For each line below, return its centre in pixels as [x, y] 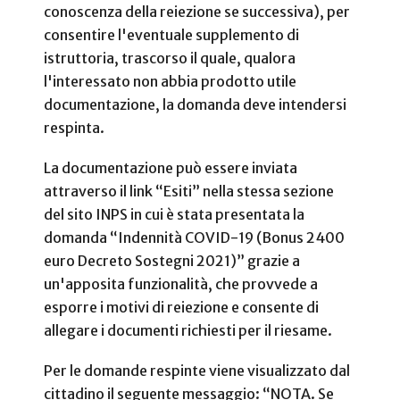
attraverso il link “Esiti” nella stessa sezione [189, 191]
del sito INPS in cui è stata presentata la [174, 214]
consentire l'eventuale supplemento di [171, 34]
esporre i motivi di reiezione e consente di [181, 307]
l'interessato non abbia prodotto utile [170, 81]
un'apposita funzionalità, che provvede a [181, 283]
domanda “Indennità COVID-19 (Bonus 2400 [194, 237]
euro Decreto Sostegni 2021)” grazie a [172, 260]
